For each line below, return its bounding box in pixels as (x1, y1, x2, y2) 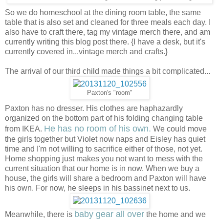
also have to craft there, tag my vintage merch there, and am (5, 28, 210, 37)
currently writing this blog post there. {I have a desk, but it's (5, 38, 205, 46)
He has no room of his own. (44, 124, 151, 134)
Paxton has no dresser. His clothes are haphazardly (5, 104, 183, 113)
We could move (151, 125, 207, 133)
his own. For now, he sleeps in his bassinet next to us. (5, 184, 190, 193)
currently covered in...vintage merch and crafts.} (5, 47, 168, 56)
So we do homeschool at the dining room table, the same (5, 8, 201, 17)
